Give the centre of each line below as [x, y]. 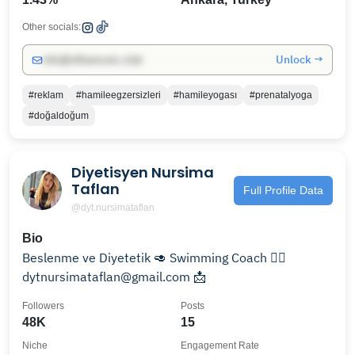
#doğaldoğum [59, 116]
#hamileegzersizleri [118, 95]
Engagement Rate [220, 345]
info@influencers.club [92, 60]
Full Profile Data [283, 190]
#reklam [46, 95]
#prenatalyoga [281, 95]
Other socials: [52, 27]
